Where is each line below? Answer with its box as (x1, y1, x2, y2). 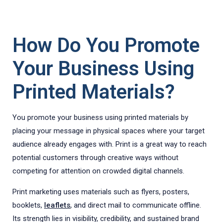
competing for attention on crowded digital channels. (12, 166, 184, 175)
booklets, (12, 201, 44, 210)
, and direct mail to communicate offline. (70, 201, 201, 210)
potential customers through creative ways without (12, 153, 178, 162)
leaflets (44, 201, 70, 210)
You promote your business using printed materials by (12, 113, 188, 122)
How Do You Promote (12, 34, 200, 57)
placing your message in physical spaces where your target (12, 126, 205, 135)
